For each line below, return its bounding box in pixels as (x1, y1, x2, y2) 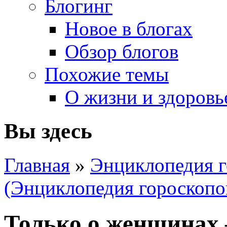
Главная (4, 154, 70, 176)
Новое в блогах (65, 18, 193, 40)
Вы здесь (4, 119, 92, 143)
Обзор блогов (65, 41, 178, 62)
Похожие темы (45, 63, 169, 85)
